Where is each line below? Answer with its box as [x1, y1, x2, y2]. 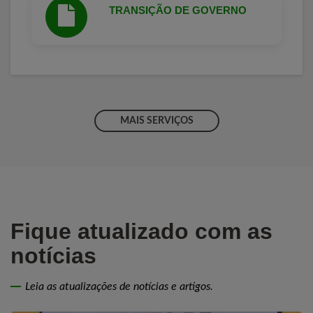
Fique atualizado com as [10, 218, 272, 244]
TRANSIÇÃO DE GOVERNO [108, 3, 247, 16]
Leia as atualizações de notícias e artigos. [25, 280, 213, 292]
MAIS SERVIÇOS [119, 115, 194, 126]
